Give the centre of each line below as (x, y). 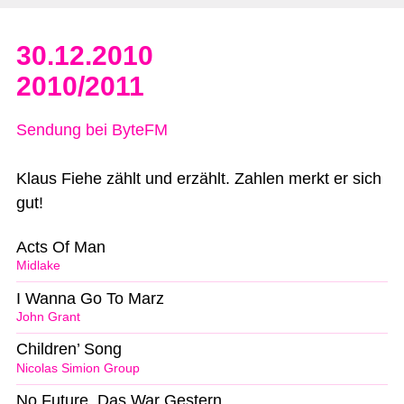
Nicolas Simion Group (78, 369)
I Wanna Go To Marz (90, 298)
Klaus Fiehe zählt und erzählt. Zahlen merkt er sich (199, 178)
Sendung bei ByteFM (92, 129)
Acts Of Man (61, 247)
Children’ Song (69, 349)
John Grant (48, 317)
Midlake (38, 266)
